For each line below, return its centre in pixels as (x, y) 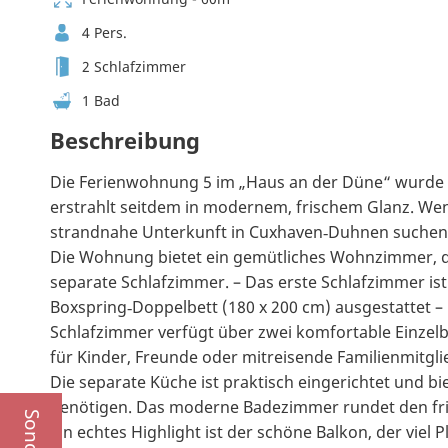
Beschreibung (125, 140)
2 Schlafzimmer (134, 67)
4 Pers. (104, 33)
